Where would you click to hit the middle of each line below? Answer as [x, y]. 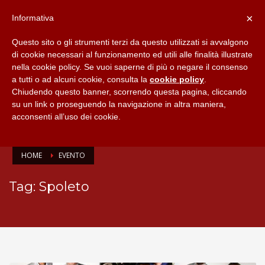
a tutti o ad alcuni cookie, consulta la [81, 79]
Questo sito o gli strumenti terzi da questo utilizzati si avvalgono [130, 42]
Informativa [33, 18]
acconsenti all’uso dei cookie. [66, 117]
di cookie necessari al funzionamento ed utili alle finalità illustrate [132, 54]
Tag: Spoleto [49, 186]
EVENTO [72, 155]
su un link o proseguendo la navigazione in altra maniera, [119, 104]
